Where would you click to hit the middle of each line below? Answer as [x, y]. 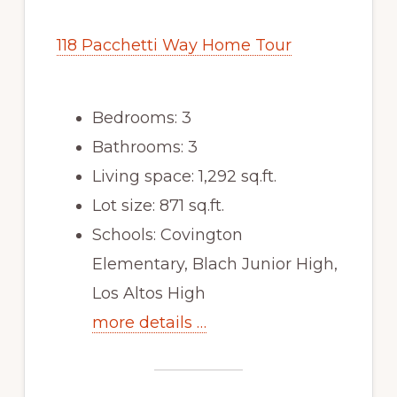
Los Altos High [148, 293]
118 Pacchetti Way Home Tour [174, 45]
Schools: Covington [167, 234]
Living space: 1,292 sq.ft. [184, 176]
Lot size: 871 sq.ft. [158, 205]
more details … [149, 322]
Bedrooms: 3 [141, 117]
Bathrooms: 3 [144, 147]
